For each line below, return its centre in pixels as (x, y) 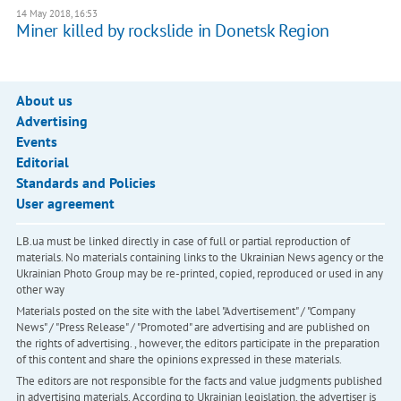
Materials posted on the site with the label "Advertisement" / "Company (185, 311)
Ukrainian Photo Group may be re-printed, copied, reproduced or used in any (199, 274)
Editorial (42, 162)
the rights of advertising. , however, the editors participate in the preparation (197, 344)
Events (36, 142)
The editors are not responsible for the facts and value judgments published (199, 381)
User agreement (65, 204)
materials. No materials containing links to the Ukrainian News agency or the (200, 258)
